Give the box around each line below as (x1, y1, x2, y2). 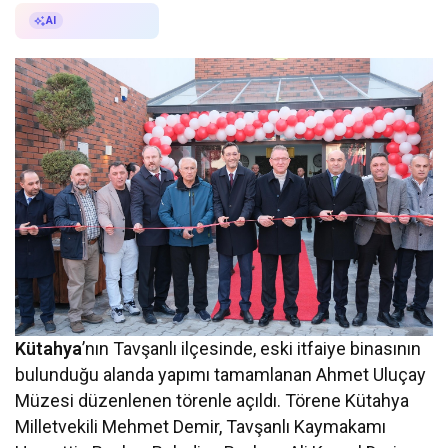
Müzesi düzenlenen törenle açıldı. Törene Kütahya (15, 389, 410, 411)
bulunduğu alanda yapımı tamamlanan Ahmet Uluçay (15, 363, 427, 385)
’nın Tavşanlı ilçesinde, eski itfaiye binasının (82, 337, 422, 359)
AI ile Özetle (63, 10, 146, 30)
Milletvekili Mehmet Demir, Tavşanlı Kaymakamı (15, 415, 387, 437)
